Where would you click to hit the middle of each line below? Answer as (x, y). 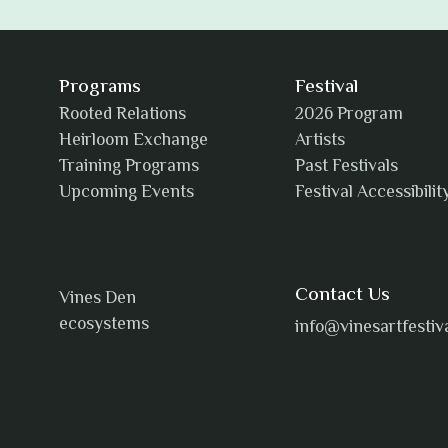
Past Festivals (347, 167)
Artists (320, 141)
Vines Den (97, 299)
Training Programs (128, 167)
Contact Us (343, 295)
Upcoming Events (126, 193)
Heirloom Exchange (133, 141)
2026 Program (349, 115)
